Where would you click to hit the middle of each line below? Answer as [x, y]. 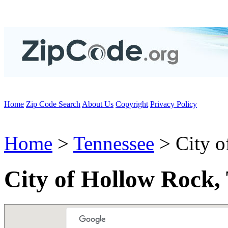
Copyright [132, 104]
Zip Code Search [53, 104]
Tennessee [114, 143]
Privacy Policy [174, 104]
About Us [98, 104]
